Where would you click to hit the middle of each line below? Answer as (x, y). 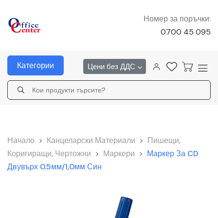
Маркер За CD (173, 154)
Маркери (119, 154)
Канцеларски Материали (91, 140)
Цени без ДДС (112, 66)
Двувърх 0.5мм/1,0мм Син (54, 167)
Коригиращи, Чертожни (49, 154)
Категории (36, 65)
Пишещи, (164, 140)
